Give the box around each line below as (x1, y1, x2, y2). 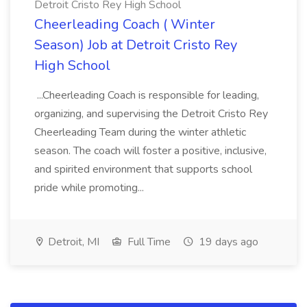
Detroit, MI (45, 234, 99, 249)
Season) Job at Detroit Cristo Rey (34, 36, 237, 54)
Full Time (125, 234, 171, 249)
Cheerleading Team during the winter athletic (34, 125, 246, 140)
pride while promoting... (34, 180, 147, 195)
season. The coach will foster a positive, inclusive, (34, 143, 267, 158)
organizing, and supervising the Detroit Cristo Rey (34, 106, 268, 121)
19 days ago (196, 234, 258, 249)
